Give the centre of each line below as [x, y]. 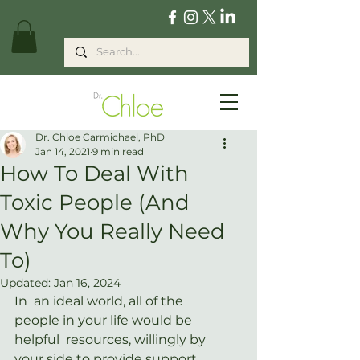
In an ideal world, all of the [100, 301]
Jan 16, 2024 [87, 282]
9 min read [118, 151]
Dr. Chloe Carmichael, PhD [100, 137]
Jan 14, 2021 [63, 151]
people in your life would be [105, 320]
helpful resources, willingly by [112, 339]
